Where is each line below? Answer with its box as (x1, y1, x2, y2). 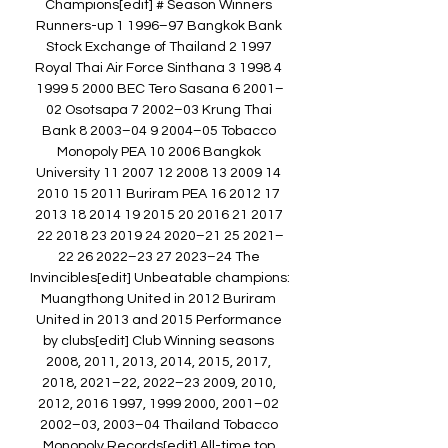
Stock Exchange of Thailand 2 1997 (45, 40, 272, 55)
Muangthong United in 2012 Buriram (41, 292, 276, 307)
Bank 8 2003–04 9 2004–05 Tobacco (41, 124, 276, 139)
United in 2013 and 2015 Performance (35, 313, 282, 328)
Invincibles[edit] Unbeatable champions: (30, 271, 290, 286)
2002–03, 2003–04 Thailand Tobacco (39, 418, 278, 433)
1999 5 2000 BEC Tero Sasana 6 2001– (36, 82, 284, 97)
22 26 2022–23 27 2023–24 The (57, 250, 260, 265)
